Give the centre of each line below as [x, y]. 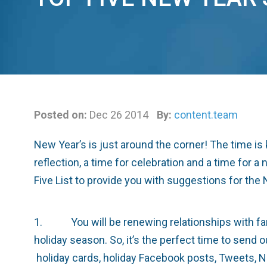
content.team [206, 115]
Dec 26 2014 [119, 115]
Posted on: [60, 115]
